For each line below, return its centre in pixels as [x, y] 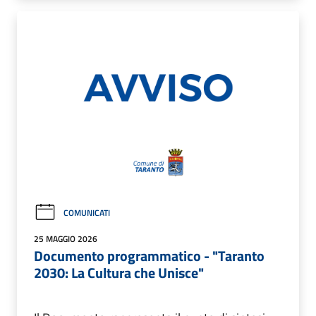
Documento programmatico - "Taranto [149, 256]
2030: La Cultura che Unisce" [119, 273]
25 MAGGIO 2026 [66, 239]
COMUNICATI [87, 213]
